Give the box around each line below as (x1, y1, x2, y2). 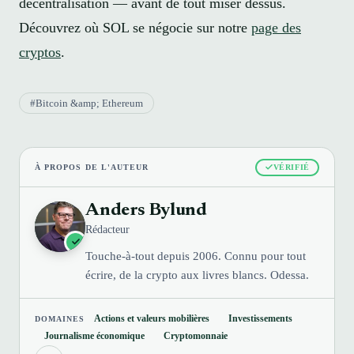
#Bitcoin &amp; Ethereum (29, 96, 143, 109)
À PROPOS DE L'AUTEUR (35, 163, 149, 172)
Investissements (228, 313, 293, 324)
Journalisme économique (44, 331, 145, 342)
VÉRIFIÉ (273, 163, 310, 172)
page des (251, 19, 301, 36)
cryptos (19, 43, 61, 60)
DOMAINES (35, 314, 85, 323)
